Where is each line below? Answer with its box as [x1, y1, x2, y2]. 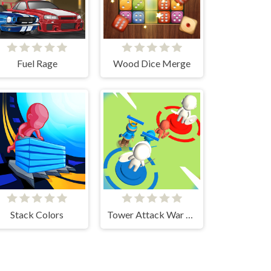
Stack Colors [10, 208, 64, 220]
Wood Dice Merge [113, 57, 191, 70]
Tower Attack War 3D [185, 208, 193, 220]
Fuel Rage [16, 57, 57, 70]
